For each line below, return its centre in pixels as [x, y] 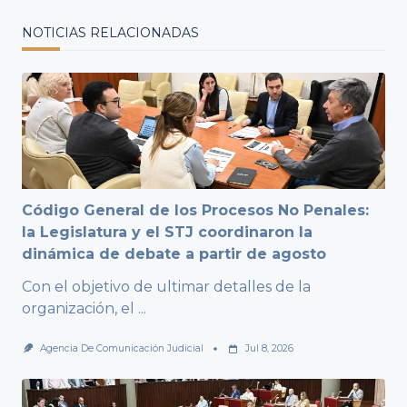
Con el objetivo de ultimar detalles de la [166, 287]
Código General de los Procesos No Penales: [195, 211]
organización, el [78, 309]
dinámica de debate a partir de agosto [174, 254]
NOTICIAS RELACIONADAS [110, 33]
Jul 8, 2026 [269, 349]
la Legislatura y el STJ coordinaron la [167, 233]
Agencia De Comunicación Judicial [121, 349]
